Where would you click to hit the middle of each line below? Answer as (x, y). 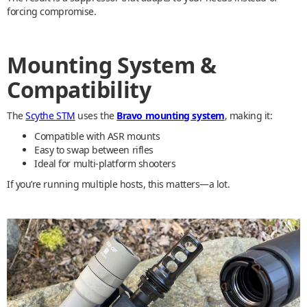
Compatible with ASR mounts (97, 136)
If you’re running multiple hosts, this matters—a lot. (119, 184)
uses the (96, 116)
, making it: (248, 116)
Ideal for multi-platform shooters (105, 164)
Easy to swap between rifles (94, 150)
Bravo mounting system (171, 116)
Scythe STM (50, 116)
